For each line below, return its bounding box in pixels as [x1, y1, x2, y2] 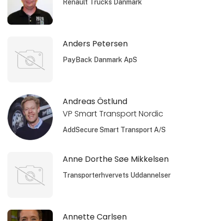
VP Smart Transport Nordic [63, 108, 164, 119]
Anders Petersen [63, 37, 128, 49]
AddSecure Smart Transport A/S [63, 125, 166, 134]
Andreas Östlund [63, 95, 128, 107]
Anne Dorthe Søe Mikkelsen [63, 153, 169, 165]
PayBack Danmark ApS [63, 55, 138, 64]
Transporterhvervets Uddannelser [63, 171, 171, 179]
